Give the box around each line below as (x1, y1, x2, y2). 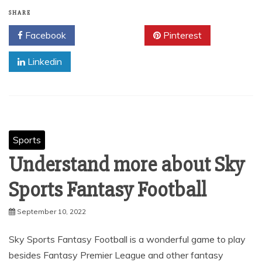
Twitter (97, 29, 130, 42)
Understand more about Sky (9, 152, 244, 178)
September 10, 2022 (17, 207, 86, 216)
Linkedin (25, 56, 62, 68)
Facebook (23, 29, 66, 42)
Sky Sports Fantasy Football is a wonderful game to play (9, 233, 246, 246)
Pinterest (161, 29, 202, 42)
